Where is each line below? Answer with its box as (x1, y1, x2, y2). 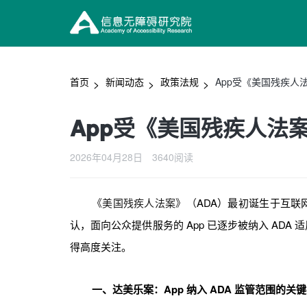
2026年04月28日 (70, 150, 145, 164)
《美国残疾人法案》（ (92, 195, 197, 210)
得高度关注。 (70, 239, 132, 254)
